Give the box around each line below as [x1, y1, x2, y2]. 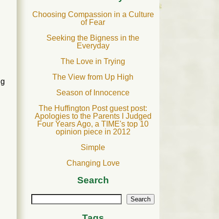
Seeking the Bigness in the [46, 33, 139, 42]
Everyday [76, 41, 109, 50]
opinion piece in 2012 [55, 127, 131, 136]
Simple [81, 143, 105, 152]
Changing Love [66, 158, 120, 167]
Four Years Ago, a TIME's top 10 [37, 119, 149, 128]
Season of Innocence [56, 88, 130, 97]
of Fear [81, 18, 105, 26]
